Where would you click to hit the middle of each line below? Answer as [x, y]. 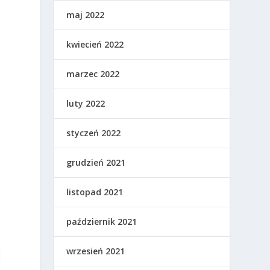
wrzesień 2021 [96, 251]
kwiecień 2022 [95, 45]
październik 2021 [102, 222]
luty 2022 [86, 104]
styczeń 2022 [94, 133]
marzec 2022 [93, 74]
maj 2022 [86, 15]
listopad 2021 [95, 192]
